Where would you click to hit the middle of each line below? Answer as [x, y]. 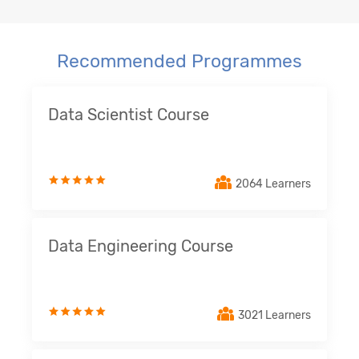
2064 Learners [273, 184]
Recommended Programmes [179, 61]
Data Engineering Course [141, 246]
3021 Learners [274, 316]
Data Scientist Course [129, 114]
